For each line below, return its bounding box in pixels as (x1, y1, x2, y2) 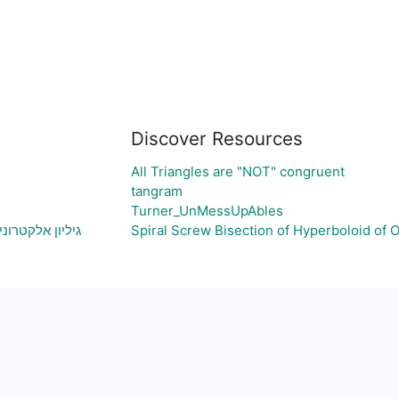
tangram (130, 183, 183, 199)
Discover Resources (130, 127, 303, 150)
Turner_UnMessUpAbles (130, 202, 283, 219)
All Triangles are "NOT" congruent (130, 163, 345, 180)
